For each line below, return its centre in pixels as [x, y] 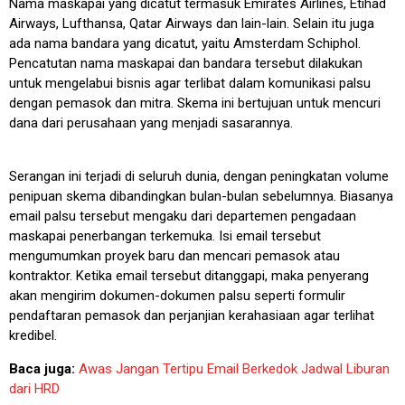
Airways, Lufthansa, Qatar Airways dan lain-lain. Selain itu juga [192, 23]
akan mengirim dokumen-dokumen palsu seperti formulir [177, 295]
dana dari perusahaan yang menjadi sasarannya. [151, 122]
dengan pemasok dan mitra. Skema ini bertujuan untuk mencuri [195, 103]
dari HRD [34, 388]
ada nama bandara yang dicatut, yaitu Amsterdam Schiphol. [185, 43]
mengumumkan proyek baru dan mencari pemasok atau [174, 255]
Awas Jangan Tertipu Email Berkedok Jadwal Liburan [234, 368]
